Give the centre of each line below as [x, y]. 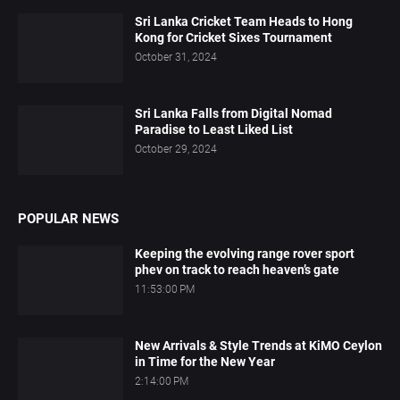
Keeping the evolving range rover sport [245, 254]
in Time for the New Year [205, 362]
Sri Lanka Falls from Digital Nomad [233, 114]
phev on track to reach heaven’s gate [237, 270]
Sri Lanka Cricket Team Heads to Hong [244, 22]
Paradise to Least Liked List [214, 130]
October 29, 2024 [176, 150]
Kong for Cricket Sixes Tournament [233, 38]
